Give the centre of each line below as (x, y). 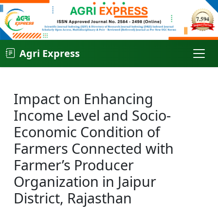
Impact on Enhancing (83, 98)
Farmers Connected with (94, 148)
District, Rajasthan (73, 198)
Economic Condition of (87, 131)
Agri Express (50, 53)
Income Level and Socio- (92, 115)
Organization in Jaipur (85, 181)
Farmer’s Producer (74, 164)
